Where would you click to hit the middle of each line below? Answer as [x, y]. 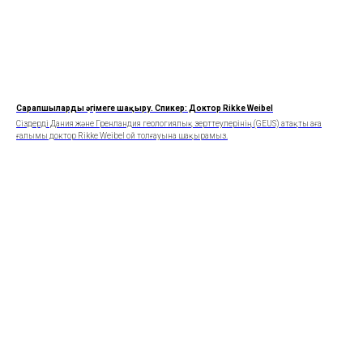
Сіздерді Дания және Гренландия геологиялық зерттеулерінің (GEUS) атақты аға [169, 124]
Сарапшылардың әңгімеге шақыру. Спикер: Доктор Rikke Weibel [145, 109]
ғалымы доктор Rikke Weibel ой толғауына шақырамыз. [122, 136]
